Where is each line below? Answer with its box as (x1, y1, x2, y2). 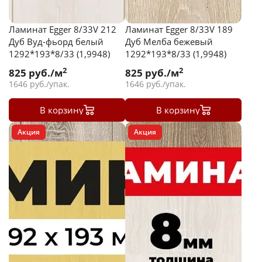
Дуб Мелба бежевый (125, 36, 213, 47)
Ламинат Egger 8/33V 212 (9, 23, 116, 35)
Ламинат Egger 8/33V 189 (125, 23, 233, 35)
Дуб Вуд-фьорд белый (9, 36, 104, 47)
